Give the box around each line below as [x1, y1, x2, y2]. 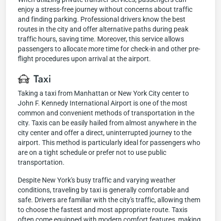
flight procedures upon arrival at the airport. [18, 55, 151, 63]
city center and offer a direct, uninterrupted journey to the [18, 129, 191, 137]
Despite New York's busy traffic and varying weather [18, 176, 176, 184]
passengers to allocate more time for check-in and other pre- [18, 45, 200, 53]
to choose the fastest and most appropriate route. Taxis [18, 206, 187, 214]
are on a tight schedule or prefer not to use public [18, 148, 166, 156]
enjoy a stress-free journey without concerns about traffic [18, 5, 192, 13]
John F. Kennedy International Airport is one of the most [18, 99, 187, 107]
